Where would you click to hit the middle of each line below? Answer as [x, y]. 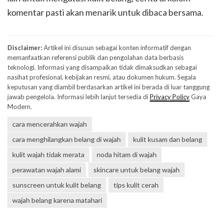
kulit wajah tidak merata [48, 154]
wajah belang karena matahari [57, 200]
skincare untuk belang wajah [137, 170]
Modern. [20, 107]
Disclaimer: [25, 48]
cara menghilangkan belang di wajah [67, 139]
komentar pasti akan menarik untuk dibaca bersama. [105, 12]
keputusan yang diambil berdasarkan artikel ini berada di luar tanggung [109, 87]
